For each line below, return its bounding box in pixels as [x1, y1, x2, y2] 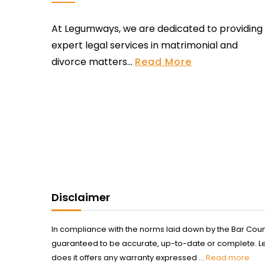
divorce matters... [51, 55, 135, 69]
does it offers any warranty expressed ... [51, 251, 206, 263]
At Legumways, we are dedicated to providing [51, 22, 263, 35]
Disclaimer [51, 189, 110, 205]
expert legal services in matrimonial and [51, 38, 238, 52]
